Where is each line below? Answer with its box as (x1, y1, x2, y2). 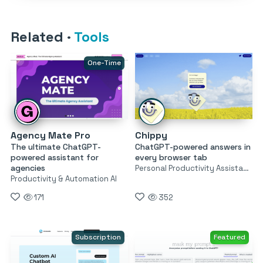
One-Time (87, 58, 121, 68)
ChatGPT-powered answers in (134, 141, 251, 152)
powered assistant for (11, 151, 99, 163)
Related (11, 28, 67, 46)
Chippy (134, 129, 167, 141)
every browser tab (134, 151, 207, 163)
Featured (213, 232, 245, 242)
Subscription (75, 232, 121, 242)
